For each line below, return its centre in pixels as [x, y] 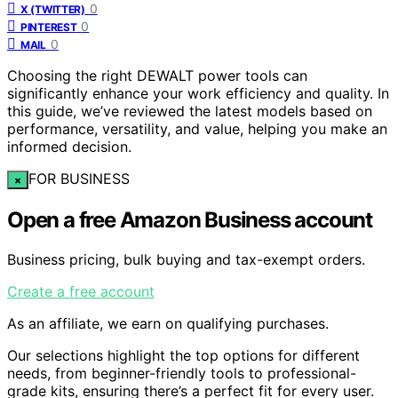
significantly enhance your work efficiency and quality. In [198, 93]
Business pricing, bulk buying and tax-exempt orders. [186, 259]
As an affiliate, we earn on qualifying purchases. [168, 323]
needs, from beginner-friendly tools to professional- [182, 373]
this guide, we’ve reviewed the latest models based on [190, 111]
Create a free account [81, 291]
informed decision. [69, 146]
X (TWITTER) [53, 9]
